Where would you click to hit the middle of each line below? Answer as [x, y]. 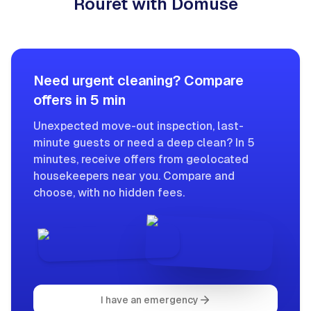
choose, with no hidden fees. [109, 193]
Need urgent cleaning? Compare [138, 81]
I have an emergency [149, 300]
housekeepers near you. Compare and [134, 176]
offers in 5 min [79, 100]
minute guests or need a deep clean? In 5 [144, 143]
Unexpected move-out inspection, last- [138, 126]
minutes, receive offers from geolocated [141, 159]
